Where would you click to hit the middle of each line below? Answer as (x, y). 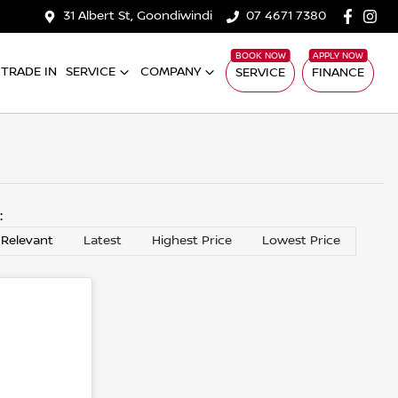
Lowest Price (301, 241)
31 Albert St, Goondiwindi (138, 16)
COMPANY (171, 72)
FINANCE (338, 72)
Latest (103, 241)
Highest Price (192, 241)
